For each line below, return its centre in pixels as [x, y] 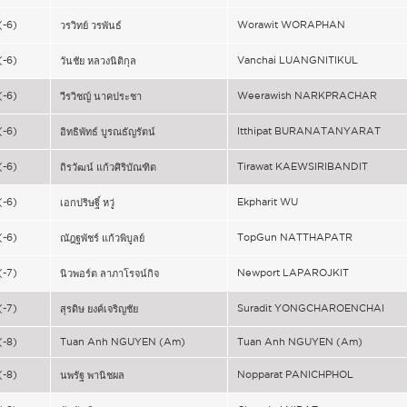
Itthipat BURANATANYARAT [309, 131]
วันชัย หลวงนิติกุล [98, 61]
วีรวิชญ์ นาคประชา [101, 96]
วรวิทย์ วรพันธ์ [91, 25]
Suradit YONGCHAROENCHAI [311, 308]
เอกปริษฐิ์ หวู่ [87, 203]
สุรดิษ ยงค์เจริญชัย [99, 309]
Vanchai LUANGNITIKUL [298, 60]
